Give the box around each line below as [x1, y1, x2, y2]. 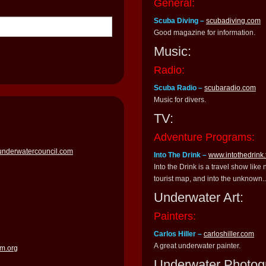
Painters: [154, 210, 196, 223]
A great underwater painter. [154, 242, 240, 251]
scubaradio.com [204, 84, 256, 93]
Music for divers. [154, 96, 206, 104]
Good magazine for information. [154, 28, 255, 37]
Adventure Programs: [154, 131, 255, 144]
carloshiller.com [204, 230, 254, 239]
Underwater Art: [154, 190, 243, 205]
